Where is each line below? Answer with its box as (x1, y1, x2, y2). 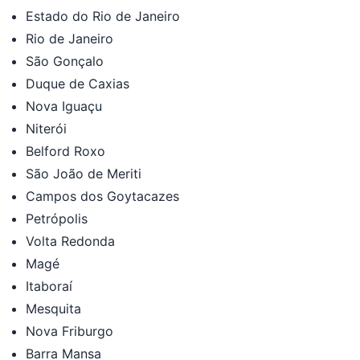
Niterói (26, 120, 67, 137)
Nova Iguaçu (26, 97, 102, 114)
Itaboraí (26, 277, 72, 294)
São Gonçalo (26, 52, 104, 69)
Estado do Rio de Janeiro (26, 7, 180, 24)
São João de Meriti (26, 165, 141, 182)
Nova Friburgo (26, 322, 113, 339)
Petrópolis (26, 210, 88, 227)
